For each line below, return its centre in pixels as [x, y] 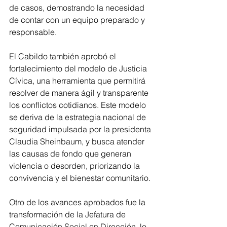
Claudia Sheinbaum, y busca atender [78, 142]
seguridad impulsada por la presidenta [81, 129]
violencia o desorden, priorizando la [75, 166]
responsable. [33, 32]
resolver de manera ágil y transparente [80, 93]
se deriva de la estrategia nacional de [79, 117]
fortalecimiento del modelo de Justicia [79, 69]
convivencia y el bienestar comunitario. [80, 178]
